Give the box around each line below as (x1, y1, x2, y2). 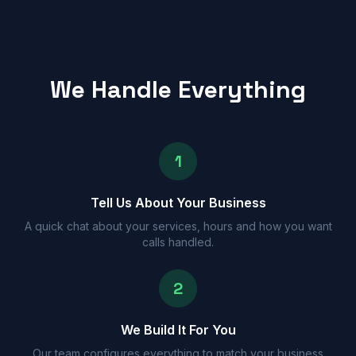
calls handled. (142, 235, 214, 249)
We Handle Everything (50, 74, 306, 105)
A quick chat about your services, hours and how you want (24, 219, 332, 233)
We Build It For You (120, 322, 236, 338)
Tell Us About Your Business (90, 195, 266, 211)
